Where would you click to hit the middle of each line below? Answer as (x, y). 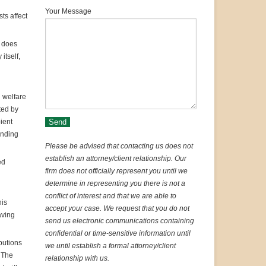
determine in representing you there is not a (115, 184)
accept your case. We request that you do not (117, 209)
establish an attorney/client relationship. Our (116, 159)
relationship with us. (77, 259)
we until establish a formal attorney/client (110, 246)
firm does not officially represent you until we (116, 171)
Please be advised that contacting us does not (119, 146)
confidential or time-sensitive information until (118, 234)
